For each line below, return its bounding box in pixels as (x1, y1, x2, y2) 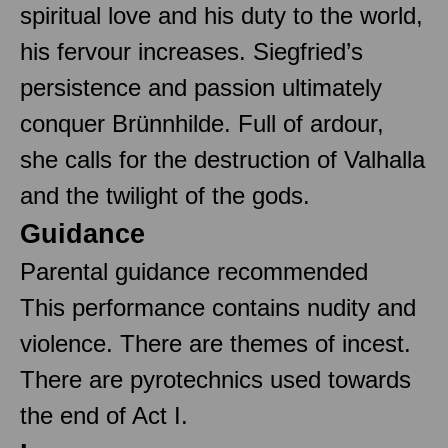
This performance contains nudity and (20, 293, 416, 321)
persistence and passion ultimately (20, 73, 382, 101)
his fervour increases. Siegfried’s (20, 37, 363, 65)
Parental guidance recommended (20, 257, 368, 285)
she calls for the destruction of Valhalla (20, 145, 425, 173)
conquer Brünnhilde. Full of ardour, (20, 109, 384, 137)
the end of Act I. (20, 401, 188, 429)
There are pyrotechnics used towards (20, 365, 411, 393)
